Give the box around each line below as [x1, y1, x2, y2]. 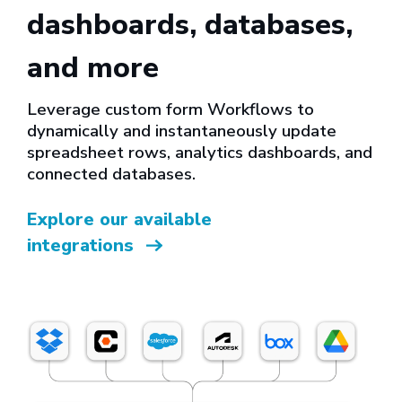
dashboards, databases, [27, 5, 353, 45]
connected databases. [27, 162, 196, 187]
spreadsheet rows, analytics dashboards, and [27, 141, 372, 165]
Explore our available [27, 207, 212, 232]
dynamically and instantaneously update [27, 119, 336, 144]
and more [27, 48, 159, 88]
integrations [27, 233, 139, 258]
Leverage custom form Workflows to [27, 98, 314, 122]
